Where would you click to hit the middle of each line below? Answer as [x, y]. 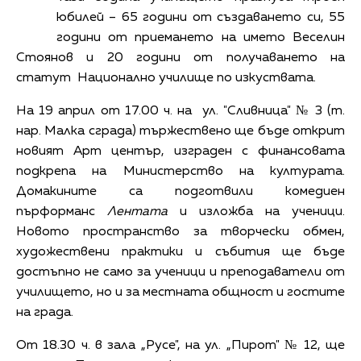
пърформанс [62, 212]
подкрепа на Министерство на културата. [180, 171]
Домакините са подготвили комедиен [180, 191]
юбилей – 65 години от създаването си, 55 [201, 17]
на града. [45, 312]
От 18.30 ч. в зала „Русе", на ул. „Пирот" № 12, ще [180, 345]
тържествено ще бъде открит [243, 131]
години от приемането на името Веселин [201, 37]
